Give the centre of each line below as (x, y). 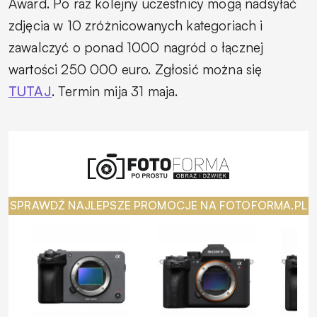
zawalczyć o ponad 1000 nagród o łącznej (136, 47)
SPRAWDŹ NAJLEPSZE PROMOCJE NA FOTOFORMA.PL (158, 206)
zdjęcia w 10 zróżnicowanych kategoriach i (136, 25)
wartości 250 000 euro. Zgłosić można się (136, 69)
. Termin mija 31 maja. (116, 91)
